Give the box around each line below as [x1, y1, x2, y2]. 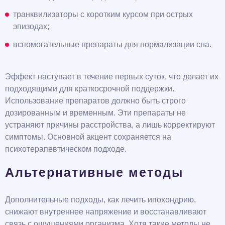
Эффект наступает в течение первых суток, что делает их [5, 72, 218, 81]
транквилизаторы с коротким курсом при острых [13, 10, 193, 19]
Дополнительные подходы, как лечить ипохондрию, [5, 195, 196, 204]
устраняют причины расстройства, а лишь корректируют [5, 121, 215, 130]
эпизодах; [13, 22, 49, 31]
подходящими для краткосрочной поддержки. [5, 84, 174, 93]
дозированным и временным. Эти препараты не [5, 108, 186, 118]
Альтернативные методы [5, 165, 183, 180]
